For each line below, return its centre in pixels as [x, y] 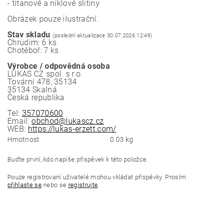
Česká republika [36, 97]
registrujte [83, 185]
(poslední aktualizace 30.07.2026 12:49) [102, 36]
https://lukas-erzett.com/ [72, 129]
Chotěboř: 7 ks [33, 50]
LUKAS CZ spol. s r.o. [45, 74]
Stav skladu [29, 35]
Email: [20, 121]
